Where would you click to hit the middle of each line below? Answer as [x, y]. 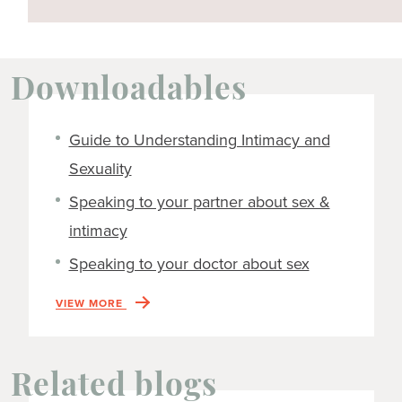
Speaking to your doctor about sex [189, 263]
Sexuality [100, 168]
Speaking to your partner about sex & [199, 201]
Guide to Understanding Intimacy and [199, 140]
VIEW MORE [91, 302]
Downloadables [128, 92]
